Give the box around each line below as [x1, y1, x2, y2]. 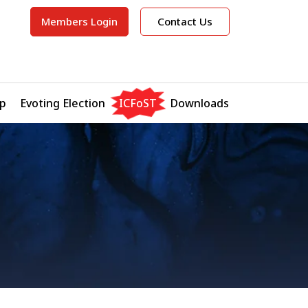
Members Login [41, 14, 118, 28]
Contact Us [157, 14, 213, 28]
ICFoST [119, 95, 157, 111]
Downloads [170, 95, 229, 111]
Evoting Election [20, 95, 105, 111]
